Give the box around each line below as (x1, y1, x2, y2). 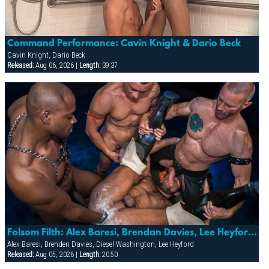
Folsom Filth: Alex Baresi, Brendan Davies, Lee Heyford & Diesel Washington (247, 228, 257, 239)
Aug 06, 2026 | (33, 61, 79, 70)
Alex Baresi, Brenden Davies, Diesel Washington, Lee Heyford (7, 240, 194, 249)
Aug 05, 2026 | (33, 250, 79, 259)
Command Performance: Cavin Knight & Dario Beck (7, 38, 241, 50)
